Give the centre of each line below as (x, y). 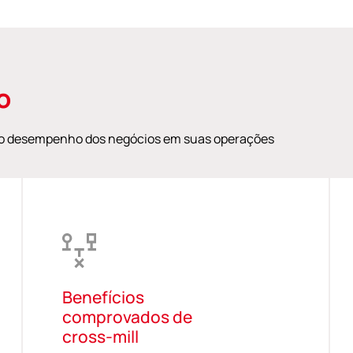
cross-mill (100, 336)
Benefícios (103, 297)
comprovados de (127, 316)
